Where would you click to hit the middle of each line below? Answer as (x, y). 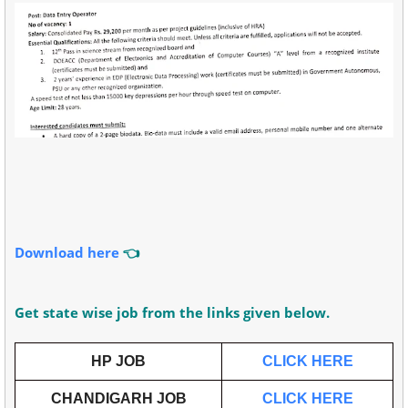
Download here (67, 253)
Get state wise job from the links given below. (174, 313)
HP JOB (118, 362)
